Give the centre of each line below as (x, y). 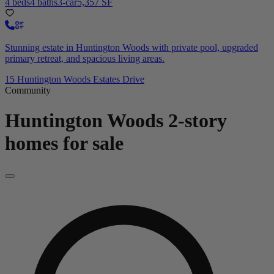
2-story (198, 120)
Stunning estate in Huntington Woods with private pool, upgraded (131, 48)
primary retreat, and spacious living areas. (85, 59)
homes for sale (64, 143)
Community (28, 91)
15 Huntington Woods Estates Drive (75, 80)
